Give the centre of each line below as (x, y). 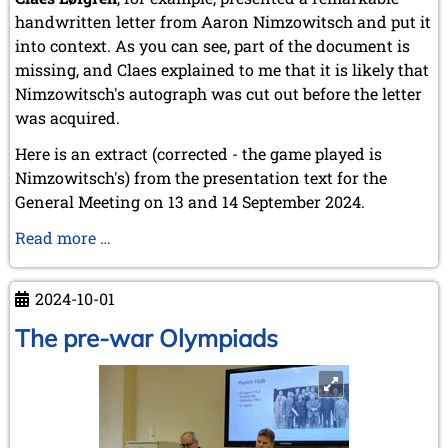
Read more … (63, 237)
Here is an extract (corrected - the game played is (198, 153)
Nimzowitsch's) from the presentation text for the (201, 177)
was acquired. (67, 117)
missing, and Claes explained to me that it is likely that (222, 69)
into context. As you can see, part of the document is (212, 45)
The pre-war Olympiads (146, 337)
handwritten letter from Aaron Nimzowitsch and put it (223, 21)
